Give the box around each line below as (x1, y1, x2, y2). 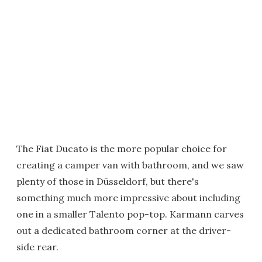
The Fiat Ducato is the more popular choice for (16, 142, 227, 154)
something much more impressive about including (16, 191, 240, 204)
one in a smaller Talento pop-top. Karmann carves (16, 208, 244, 220)
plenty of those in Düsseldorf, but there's (16, 175, 199, 187)
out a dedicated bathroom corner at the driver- (16, 224, 231, 236)
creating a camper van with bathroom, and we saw (16, 158, 244, 171)
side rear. (16, 240, 58, 253)
